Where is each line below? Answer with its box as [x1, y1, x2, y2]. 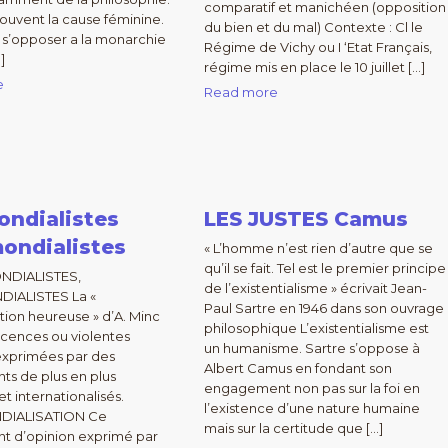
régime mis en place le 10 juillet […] [203, 59, 425, 75]
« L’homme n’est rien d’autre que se [203, 240, 433, 256]
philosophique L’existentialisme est [203, 320, 429, 336]
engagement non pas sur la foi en [203, 380, 420, 396]
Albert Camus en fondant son [203, 360, 392, 376]
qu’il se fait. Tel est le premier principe [203, 260, 446, 276]
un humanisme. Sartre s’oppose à [203, 340, 420, 356]
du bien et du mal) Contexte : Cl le [203, 19, 423, 35]
